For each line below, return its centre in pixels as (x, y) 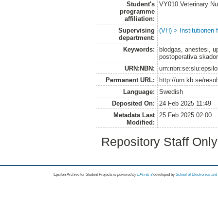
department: (136, 37)
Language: (139, 91)
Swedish (171, 91)
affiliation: (139, 18)
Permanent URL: (130, 80)
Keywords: (139, 49)
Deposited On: (133, 103)
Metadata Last (134, 115)
